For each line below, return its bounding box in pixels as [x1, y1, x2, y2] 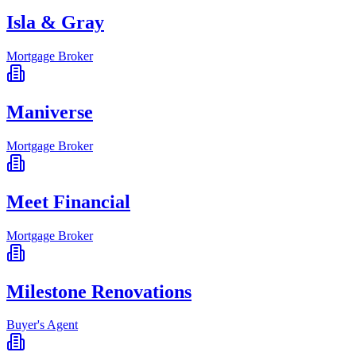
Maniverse [6, 101, 93, 122]
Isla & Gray [6, 12, 104, 33]
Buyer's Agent [6, 318, 78, 332]
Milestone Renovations [6, 281, 192, 302]
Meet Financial [6, 191, 130, 212]
